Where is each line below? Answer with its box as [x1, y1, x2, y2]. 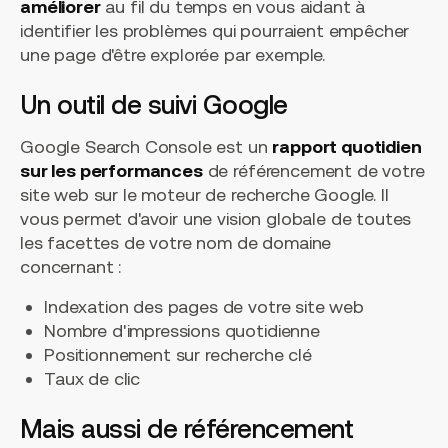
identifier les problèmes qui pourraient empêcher [20, 20, 410, 42]
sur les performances [20, 160, 203, 182]
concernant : [20, 256, 122, 278]
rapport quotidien [272, 136, 422, 158]
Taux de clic [44, 368, 141, 390]
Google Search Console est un [20, 136, 273, 158]
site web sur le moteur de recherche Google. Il [20, 184, 389, 206]
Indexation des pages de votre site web [44, 296, 364, 318]
